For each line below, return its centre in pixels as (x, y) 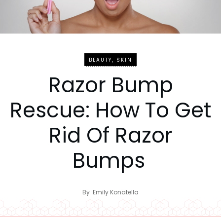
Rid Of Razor (110, 135)
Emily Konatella (116, 192)
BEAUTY (100, 60)
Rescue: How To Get (110, 110)
